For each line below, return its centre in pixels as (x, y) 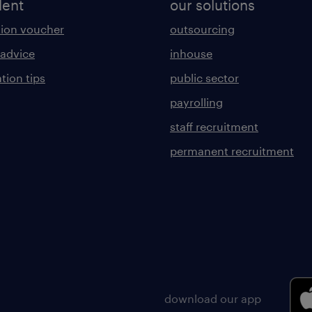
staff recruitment (214, 126)
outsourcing (202, 29)
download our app (213, 298)
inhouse (191, 53)
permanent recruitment (232, 151)
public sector (204, 78)
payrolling (196, 102)
